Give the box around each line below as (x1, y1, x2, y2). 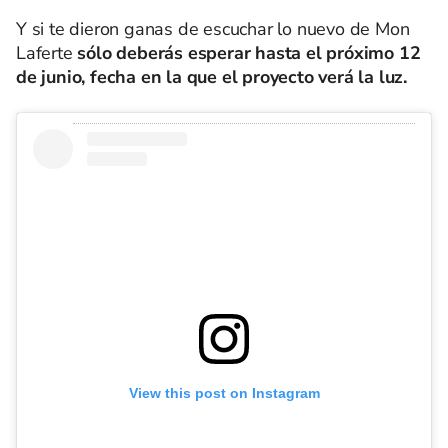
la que (166, 64, 218, 89)
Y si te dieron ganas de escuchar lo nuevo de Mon (16, 16, 410, 41)
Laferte (16, 40, 73, 65)
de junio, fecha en (16, 64, 167, 89)
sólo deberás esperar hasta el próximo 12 (72, 40, 421, 65)
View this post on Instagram (128, 384, 320, 401)
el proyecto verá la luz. (217, 64, 408, 89)
